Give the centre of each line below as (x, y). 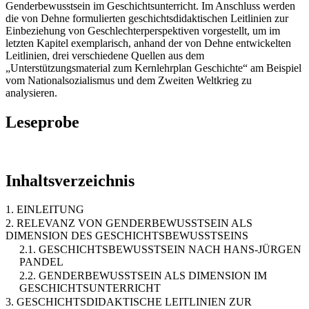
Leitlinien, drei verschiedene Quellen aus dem (105, 55)
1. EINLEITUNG (45, 210)
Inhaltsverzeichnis (70, 180)
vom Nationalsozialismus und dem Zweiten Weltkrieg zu (129, 80)
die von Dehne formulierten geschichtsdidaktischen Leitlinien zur (147, 18)
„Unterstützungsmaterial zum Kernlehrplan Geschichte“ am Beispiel (153, 68)
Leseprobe (42, 122)
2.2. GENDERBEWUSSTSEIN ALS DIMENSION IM (143, 276)
